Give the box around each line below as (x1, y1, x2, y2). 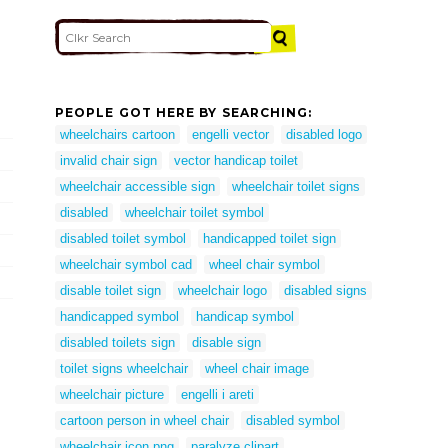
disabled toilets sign (60, 335, 175, 351)
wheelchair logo (178, 283, 267, 299)
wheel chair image (205, 361, 309, 377)
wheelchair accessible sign (60, 179, 215, 195)
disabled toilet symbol (60, 231, 186, 247)
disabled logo (286, 127, 362, 143)
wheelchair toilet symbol (125, 205, 264, 221)
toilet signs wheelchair (60, 361, 188, 377)
